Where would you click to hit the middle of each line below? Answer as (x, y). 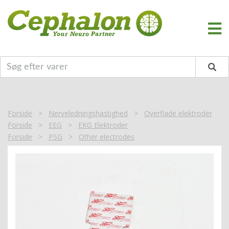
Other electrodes (107, 137)
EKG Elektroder (103, 125)
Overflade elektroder (178, 113)
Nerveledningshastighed (88, 113)
